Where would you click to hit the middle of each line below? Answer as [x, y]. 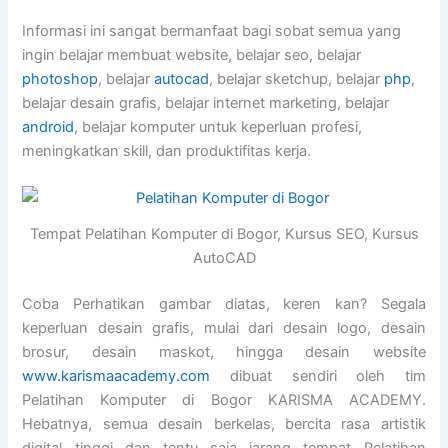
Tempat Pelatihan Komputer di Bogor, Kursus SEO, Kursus [224, 234]
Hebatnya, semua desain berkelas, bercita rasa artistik [224, 424]
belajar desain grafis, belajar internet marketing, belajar [206, 103]
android [48, 127]
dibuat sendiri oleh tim [318, 376]
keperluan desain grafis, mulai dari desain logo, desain [224, 328]
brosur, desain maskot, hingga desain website [224, 352]
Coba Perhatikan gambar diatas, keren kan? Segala [224, 304]
